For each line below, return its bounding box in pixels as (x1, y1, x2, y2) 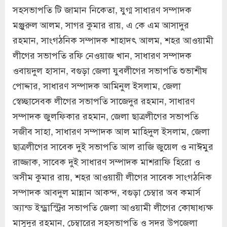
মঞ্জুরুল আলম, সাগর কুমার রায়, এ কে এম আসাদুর (13, 17, 189, 31)
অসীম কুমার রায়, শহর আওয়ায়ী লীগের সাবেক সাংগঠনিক (13, 169, 212, 183)
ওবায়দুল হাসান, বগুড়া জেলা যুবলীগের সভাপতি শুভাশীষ (13, 63, 207, 77)
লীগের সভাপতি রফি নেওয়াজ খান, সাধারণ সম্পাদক (13, 48, 192, 61)
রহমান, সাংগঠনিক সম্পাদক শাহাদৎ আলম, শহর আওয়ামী (13, 32, 213, 46)
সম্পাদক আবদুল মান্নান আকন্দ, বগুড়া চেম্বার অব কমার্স (13, 184, 201, 198)
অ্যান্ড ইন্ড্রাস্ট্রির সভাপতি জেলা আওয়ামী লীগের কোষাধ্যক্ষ (13, 200, 213, 213)
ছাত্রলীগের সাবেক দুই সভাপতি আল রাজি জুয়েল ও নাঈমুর (13, 139, 213, 153)
